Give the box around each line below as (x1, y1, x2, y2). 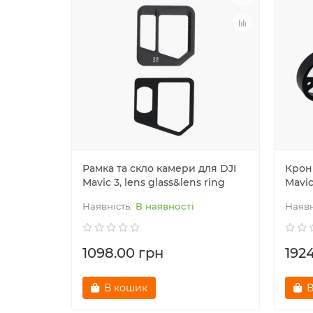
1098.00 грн (82, 244, 163, 261)
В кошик (104, 281, 147, 294)
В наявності (136, 200, 194, 212)
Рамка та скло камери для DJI (82, 161, 236, 175)
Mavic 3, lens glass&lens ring (82, 175, 225, 189)
